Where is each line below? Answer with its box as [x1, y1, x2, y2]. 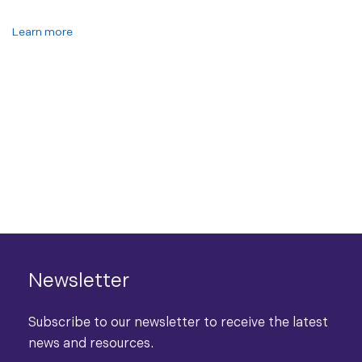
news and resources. [28, 336, 154, 351]
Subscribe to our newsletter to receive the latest [28, 315, 328, 330]
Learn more [12, 25, 73, 39]
